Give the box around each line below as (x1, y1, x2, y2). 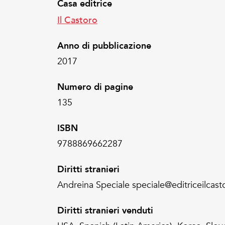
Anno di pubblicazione (57, 39, 151, 53)
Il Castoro (57, 12, 97, 27)
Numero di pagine (57, 80, 133, 94)
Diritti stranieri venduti (57, 203, 153, 217)
